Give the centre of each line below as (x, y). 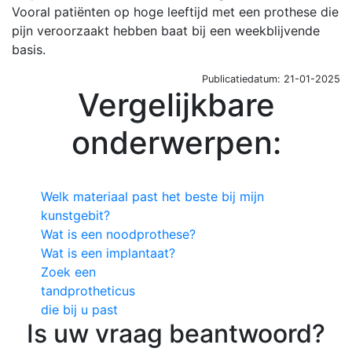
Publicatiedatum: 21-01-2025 (271, 79)
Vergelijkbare (176, 105)
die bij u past (80, 310)
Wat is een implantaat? (108, 253)
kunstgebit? (76, 216)
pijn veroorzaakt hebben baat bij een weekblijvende (166, 31)
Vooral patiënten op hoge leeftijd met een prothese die (175, 12)
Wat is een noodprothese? (119, 235)
